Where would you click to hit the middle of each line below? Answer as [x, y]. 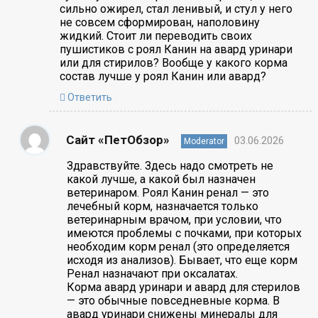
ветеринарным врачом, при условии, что [174, 219]
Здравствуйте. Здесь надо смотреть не [170, 165]
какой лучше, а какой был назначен [161, 179]
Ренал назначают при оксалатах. [152, 273]
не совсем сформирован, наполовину [159, 22]
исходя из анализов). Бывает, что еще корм [182, 260]
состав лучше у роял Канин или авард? [163, 76]
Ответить [88, 97]
